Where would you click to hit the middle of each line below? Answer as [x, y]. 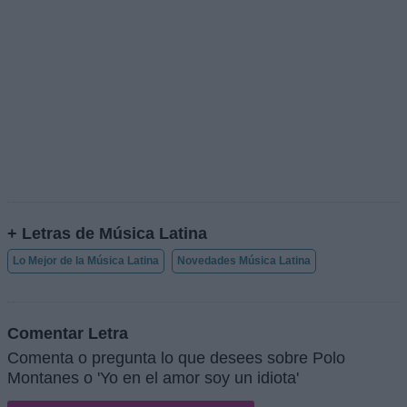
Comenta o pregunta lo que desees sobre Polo [176, 357]
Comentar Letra [68, 333]
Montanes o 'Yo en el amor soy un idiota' [153, 377]
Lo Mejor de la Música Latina [86, 261]
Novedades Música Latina [244, 261]
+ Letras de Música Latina [107, 233]
